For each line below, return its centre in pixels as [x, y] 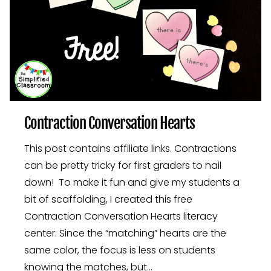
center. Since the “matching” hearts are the [125, 233]
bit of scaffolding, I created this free [108, 199]
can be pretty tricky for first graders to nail [123, 165]
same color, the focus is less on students [120, 250]
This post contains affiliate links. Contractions [130, 148]
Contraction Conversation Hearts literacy [121, 216]
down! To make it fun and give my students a [132, 182]
